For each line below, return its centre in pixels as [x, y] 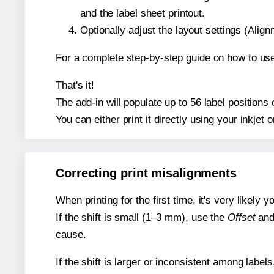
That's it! [75, 85]
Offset [242, 218]
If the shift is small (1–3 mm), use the [142, 218]
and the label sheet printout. [143, 13]
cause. [71, 235]
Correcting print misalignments [146, 173]
